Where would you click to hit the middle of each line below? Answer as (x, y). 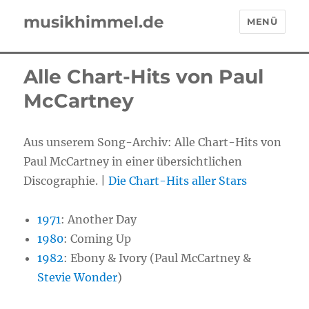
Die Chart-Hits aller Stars (178, 181)
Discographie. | (66, 181)
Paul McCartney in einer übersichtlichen (133, 161)
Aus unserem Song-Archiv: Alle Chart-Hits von (153, 142)
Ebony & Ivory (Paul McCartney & (161, 258)
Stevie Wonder (78, 277)
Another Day (102, 219)
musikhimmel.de (94, 22)
